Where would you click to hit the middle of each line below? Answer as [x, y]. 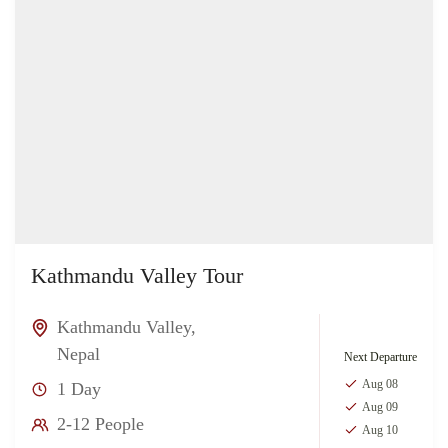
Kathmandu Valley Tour [137, 276]
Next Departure [380, 356]
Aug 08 [380, 383]
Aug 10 [380, 429]
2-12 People [100, 424]
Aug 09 [380, 406]
